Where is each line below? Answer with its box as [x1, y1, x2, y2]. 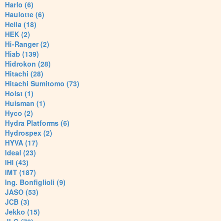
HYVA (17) [5, 138, 38, 148]
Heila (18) [5, 19, 37, 30]
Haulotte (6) [5, 9, 44, 20]
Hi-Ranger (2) [5, 39, 49, 49]
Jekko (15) [5, 207, 40, 217]
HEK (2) [5, 29, 30, 39]
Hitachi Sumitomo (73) [5, 78, 79, 89]
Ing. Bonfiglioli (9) [5, 177, 66, 187]
